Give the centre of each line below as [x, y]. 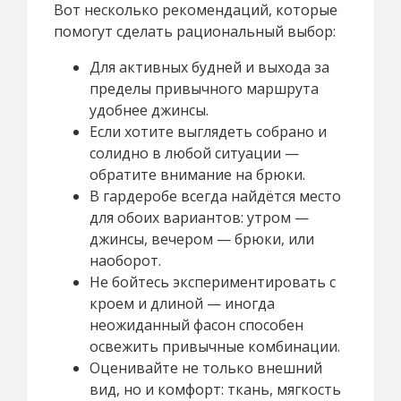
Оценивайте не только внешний [206, 367]
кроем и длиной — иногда [182, 303]
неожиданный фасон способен [196, 324]
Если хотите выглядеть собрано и [208, 131]
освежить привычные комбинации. [215, 346]
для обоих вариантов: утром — [199, 217]
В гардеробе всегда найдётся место [215, 196]
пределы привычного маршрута [204, 88]
